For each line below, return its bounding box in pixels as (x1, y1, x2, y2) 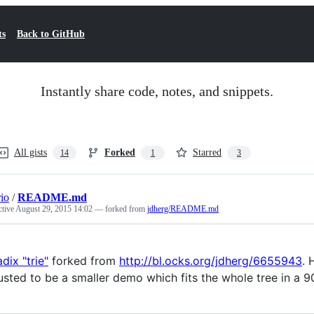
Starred (193, 147, 221, 158)
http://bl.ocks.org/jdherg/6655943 (119, 254, 302, 268)
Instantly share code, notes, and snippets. (41, 83, 273, 99)
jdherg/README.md (147, 204, 219, 214)
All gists (14, 147, 47, 158)
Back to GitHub (17, 29, 85, 39)
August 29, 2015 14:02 (15, 204, 93, 214)
